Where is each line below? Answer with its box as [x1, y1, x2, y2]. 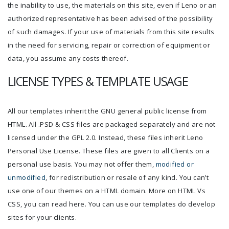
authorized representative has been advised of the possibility [8, 14, 213, 23]
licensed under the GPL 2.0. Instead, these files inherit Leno [8, 133, 203, 142]
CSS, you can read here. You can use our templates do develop [8, 199, 215, 209]
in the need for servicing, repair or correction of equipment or [8, 40, 211, 50]
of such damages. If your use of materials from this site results [8, 27, 215, 36]
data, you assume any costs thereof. [8, 54, 128, 63]
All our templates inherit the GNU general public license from [8, 106, 207, 116]
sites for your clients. [8, 213, 77, 222]
